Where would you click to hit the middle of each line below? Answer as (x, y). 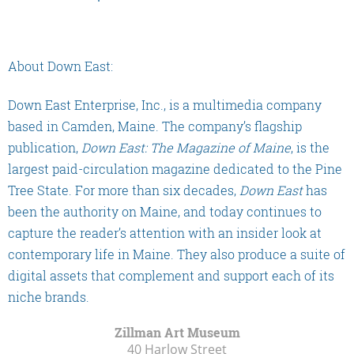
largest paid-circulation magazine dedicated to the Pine (175, 168)
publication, (45, 147)
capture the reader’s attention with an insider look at (165, 232)
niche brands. (49, 296)
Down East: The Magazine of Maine (186, 147)
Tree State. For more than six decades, (124, 190)
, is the (310, 147)
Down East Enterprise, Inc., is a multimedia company (165, 104)
